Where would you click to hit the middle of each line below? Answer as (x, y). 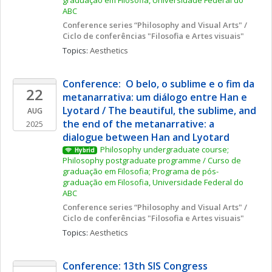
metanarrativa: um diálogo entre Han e (155, 97)
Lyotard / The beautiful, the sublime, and (159, 110)
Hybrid (84, 150)
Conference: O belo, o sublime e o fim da (158, 84)
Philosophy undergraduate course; (164, 149)
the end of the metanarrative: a (138, 124)
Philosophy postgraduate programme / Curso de (152, 160)
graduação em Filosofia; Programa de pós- (141, 171)
